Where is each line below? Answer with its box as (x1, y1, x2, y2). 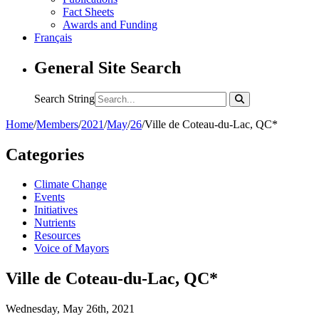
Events (34, 191, 65, 204)
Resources (34, 229, 80, 242)
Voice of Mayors (34, 242, 109, 255)
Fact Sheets (63, 5, 114, 18)
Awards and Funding (63, 18, 157, 31)
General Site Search (34, 58, 181, 77)
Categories (6, 145, 84, 164)
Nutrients (34, 216, 75, 229)
